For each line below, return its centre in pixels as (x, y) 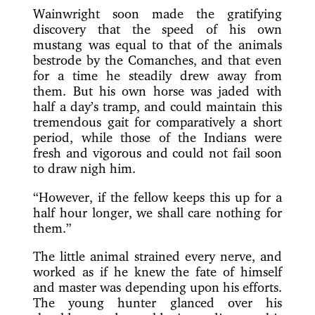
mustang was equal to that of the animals (157, 44)
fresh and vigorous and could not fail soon (157, 152)
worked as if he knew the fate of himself (157, 272)
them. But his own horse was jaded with (157, 90)
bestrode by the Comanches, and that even (157, 59)
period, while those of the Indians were (157, 137)
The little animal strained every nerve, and (157, 256)
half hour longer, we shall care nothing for (157, 212)
